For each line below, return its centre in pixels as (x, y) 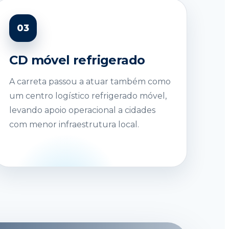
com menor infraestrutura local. (74, 124)
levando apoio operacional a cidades (83, 110)
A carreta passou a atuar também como (90, 81)
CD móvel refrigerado (77, 60)
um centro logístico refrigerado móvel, (88, 96)
